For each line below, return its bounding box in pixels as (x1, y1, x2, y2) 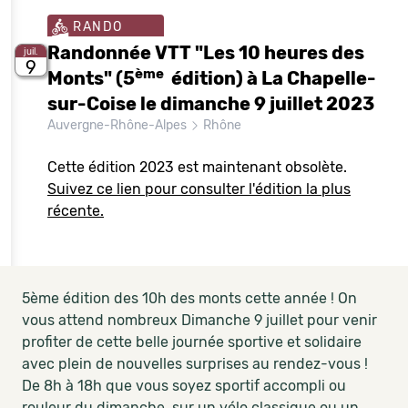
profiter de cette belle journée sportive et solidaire (22, 333, 362, 351)
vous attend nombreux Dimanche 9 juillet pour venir (22, 311, 377, 329)
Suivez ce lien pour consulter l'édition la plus (47, 180, 351, 198)
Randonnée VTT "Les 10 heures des (47, 42, 364, 64)
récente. (47, 202, 104, 219)
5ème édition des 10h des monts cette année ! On (22, 290, 357, 307)
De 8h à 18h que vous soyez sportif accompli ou (22, 377, 346, 394)
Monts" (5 (47, 67, 135, 89)
